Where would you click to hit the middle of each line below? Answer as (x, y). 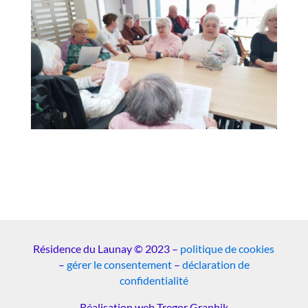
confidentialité (154, 280)
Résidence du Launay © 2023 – (107, 249)
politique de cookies (228, 249)
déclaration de (216, 265)
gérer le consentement (119, 265)
